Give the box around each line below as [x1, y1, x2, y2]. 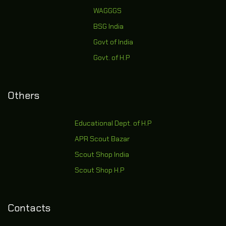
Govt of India [93, 37, 133, 46]
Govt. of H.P [93, 53, 130, 62]
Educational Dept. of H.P [74, 119, 152, 128]
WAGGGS [93, 6, 122, 15]
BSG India [93, 22, 124, 31]
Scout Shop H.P [74, 165, 125, 175]
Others [8, 89, 39, 102]
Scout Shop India [74, 150, 129, 159]
